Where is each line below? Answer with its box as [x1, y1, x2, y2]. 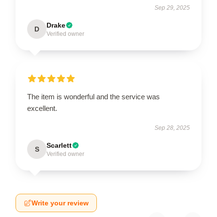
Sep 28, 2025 [155, 124, 190, 132]
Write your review [31, 199, 89, 207]
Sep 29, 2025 [155, 4, 190, 12]
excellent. [27, 104, 57, 113]
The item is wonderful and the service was [27, 93, 160, 101]
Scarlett [46, 141, 72, 150]
